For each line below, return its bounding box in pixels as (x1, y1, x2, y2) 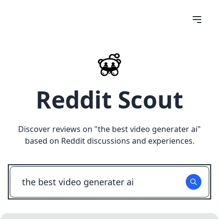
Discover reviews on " (18, 124, 98, 134)
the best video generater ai (98, 124, 197, 134)
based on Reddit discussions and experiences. (24, 135, 195, 146)
